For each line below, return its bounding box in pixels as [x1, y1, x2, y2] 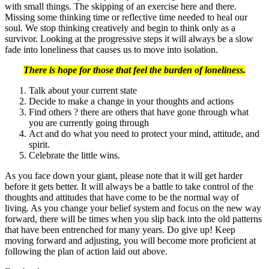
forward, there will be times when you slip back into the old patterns [5, 213, 262, 224]
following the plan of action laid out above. [5, 246, 168, 256]
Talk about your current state [29, 85, 137, 95]
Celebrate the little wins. [29, 150, 120, 160]
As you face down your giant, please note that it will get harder [5, 170, 243, 181]
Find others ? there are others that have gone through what [29, 106, 249, 117]
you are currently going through [29, 117, 149, 128]
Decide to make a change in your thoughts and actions [29, 95, 234, 106]
